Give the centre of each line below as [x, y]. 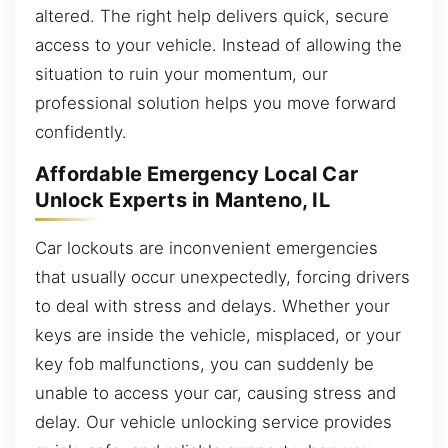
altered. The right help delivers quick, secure [212, 15]
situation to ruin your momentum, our [181, 73]
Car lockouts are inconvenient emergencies [206, 247]
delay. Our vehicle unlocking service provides [213, 421]
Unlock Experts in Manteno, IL [182, 200]
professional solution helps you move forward [215, 102]
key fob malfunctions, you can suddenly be [204, 363]
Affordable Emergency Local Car [197, 174]
